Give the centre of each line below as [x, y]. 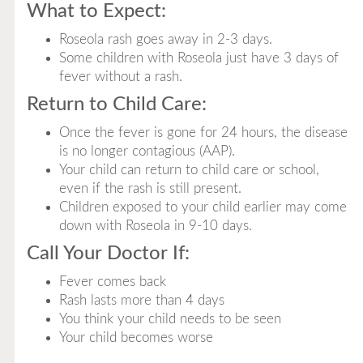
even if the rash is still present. [150, 188]
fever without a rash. [120, 77]
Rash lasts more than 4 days [141, 300]
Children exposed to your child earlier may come [203, 207]
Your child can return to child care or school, [189, 170]
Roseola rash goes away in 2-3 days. [165, 39]
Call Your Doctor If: [108, 254]
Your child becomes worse [136, 337]
